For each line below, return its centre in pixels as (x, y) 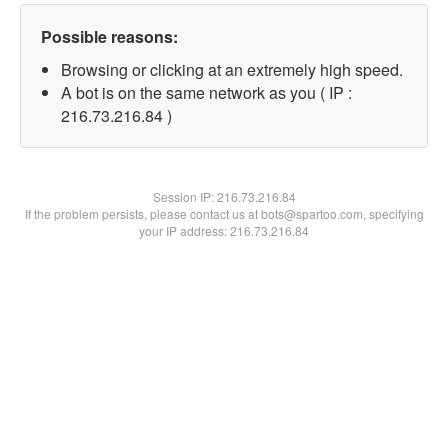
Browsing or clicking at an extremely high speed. (232, 69)
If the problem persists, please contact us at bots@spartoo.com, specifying (224, 213)
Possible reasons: (109, 36)
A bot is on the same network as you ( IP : (206, 92)
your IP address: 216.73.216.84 (224, 230)
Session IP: (184, 196)
